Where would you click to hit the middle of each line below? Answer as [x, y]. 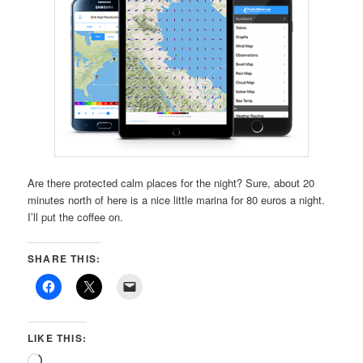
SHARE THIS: [64, 259]
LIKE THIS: [58, 338]
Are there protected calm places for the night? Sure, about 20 [171, 182]
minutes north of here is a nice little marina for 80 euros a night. [177, 199]
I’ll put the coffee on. [76, 216]
